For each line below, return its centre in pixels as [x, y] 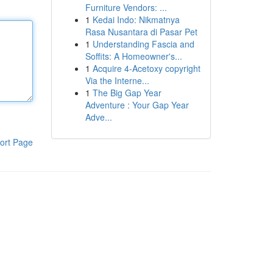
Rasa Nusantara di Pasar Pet [141, 32]
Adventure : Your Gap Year [137, 105]
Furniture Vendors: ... [126, 7]
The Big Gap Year [127, 93]
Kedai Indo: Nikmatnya [136, 19]
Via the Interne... [117, 80]
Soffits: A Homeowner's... [133, 56]
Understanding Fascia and [143, 44]
